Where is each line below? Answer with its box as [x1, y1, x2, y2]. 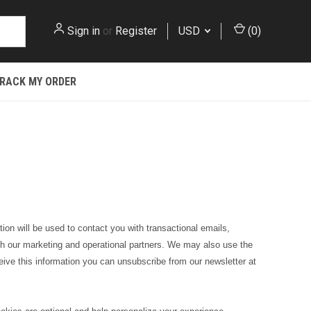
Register [115, 24, 157, 37]
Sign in [67, 24, 100, 37]
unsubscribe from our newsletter [117, 256, 246, 267]
